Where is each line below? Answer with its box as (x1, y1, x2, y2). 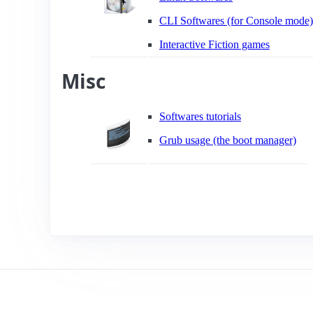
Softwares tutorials (159, 110, 241, 122)
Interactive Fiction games (159, 38, 270, 50)
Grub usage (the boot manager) (159, 134, 296, 146)
